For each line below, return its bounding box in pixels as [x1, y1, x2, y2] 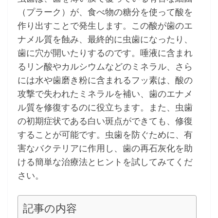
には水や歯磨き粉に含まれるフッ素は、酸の [18, 74, 193, 86]
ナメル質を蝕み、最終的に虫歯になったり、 [18, 33, 193, 45]
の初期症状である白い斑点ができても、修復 [18, 115, 193, 127]
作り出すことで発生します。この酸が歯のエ [18, 19, 193, 32]
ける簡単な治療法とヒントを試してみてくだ [18, 156, 193, 168]
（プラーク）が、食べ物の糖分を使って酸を [18, 6, 193, 18]
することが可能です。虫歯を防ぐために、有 [18, 128, 193, 141]
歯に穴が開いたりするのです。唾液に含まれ [18, 47, 193, 59]
